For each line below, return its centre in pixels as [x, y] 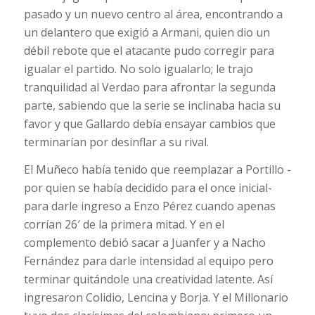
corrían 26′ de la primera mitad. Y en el [124, 225]
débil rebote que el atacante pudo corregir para [149, 50]
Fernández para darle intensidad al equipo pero [148, 261]
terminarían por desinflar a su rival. [116, 142]
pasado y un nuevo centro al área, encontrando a [153, 14]
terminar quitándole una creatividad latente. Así [148, 279]
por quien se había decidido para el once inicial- [148, 188]
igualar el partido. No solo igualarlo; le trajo [138, 69]
